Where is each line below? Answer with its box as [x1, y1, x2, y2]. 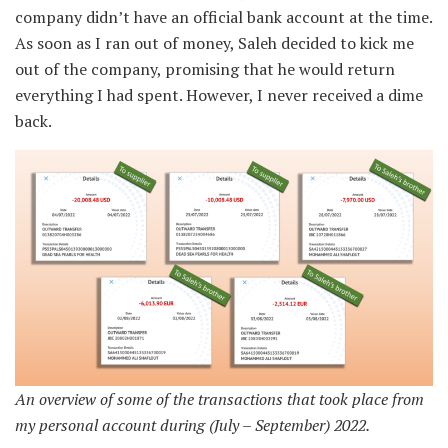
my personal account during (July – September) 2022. [15, 413, 370, 436]
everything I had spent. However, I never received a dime [15, 84, 423, 107]
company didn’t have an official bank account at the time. [15, 6, 432, 29]
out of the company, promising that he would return [15, 58, 395, 81]
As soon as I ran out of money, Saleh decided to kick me [15, 32, 414, 55]
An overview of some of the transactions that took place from [15, 387, 424, 410]
